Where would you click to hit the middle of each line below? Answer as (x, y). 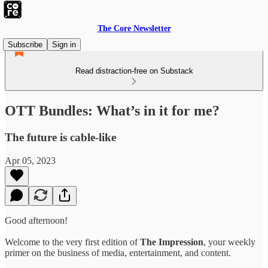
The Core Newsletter (134, 28)
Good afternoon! (36, 220)
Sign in (64, 45)
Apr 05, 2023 (30, 160)
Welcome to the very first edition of (72, 242)
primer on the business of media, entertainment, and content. (118, 252)
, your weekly (229, 242)
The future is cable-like (60, 137)
